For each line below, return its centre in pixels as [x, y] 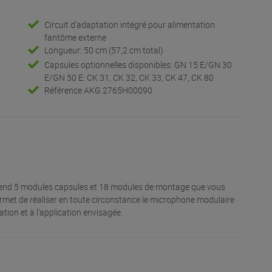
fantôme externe [75, 38]
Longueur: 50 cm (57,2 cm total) [104, 50]
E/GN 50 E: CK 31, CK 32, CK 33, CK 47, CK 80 [129, 78]
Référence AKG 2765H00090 [98, 90]
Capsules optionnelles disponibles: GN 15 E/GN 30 [138, 65]
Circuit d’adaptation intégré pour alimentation [129, 25]
